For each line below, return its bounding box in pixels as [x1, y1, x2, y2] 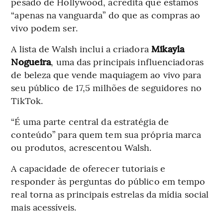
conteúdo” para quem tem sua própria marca [11, 128, 202, 141]
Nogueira [11, 55, 51, 68]
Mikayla [151, 42, 185, 55]
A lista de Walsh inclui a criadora [11, 42, 151, 55]
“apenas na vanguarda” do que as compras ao [11, 8, 201, 21]
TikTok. [11, 94, 43, 107]
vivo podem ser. [11, 21, 78, 34]
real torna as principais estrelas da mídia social [11, 188, 209, 201]
